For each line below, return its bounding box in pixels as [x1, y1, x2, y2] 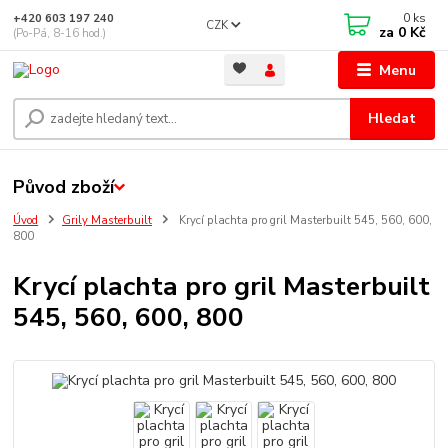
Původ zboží [13, 175, 115, 199]
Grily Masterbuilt [62, 213, 152, 229]
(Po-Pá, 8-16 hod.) [13, 25, 107, 41]
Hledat [368, 109, 417, 128]
